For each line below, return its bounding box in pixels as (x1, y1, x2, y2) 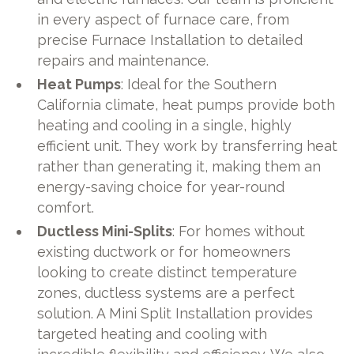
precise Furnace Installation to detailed (37, 31, 303, 48)
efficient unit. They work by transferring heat (37, 137, 338, 154)
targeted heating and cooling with (37, 325, 268, 342)
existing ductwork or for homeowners (37, 243, 292, 260)
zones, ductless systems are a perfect (37, 284, 296, 301)
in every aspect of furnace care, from (37, 10, 290, 28)
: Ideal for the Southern (121, 75, 277, 92)
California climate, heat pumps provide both (37, 96, 336, 113)
